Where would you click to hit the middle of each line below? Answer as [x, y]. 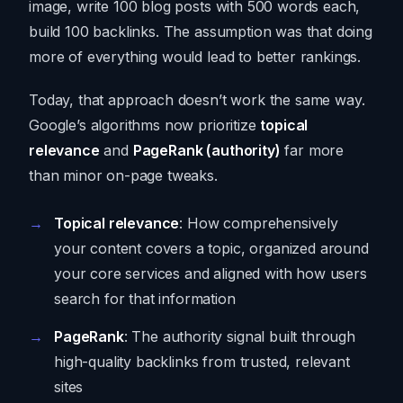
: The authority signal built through [239, 337]
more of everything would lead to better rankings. [195, 57]
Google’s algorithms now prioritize [145, 125]
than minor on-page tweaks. [123, 176]
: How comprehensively [259, 224]
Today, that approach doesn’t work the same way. [197, 100]
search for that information [145, 299]
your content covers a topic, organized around [211, 249]
